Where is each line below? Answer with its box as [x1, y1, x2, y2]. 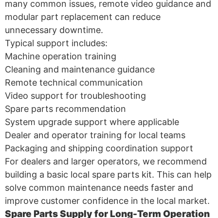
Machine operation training [5, 51, 116, 61]
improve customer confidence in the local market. [5, 195, 210, 206]
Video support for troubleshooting [5, 90, 146, 101]
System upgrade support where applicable [5, 116, 179, 127]
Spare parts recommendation [5, 103, 126, 114]
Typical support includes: [5, 37, 108, 48]
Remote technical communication [5, 77, 143, 88]
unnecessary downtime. [5, 24, 103, 35]
